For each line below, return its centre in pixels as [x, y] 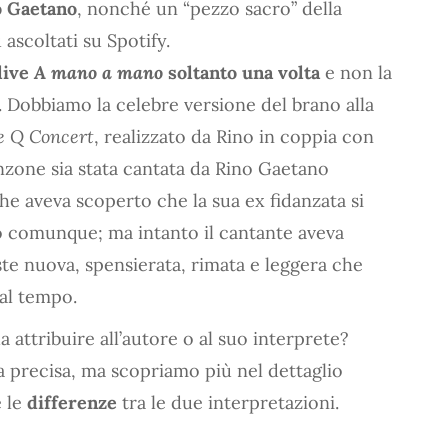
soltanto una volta [241, 72]
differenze [74, 402]
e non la [356, 72]
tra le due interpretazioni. [230, 402]
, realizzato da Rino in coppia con [234, 136]
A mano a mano [98, 72]
